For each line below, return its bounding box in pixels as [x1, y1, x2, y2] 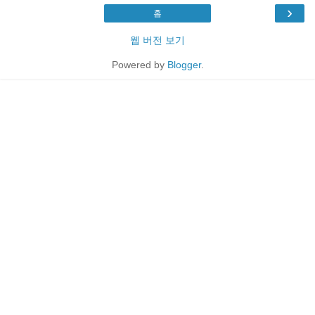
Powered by [111, 58, 167, 70]
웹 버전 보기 [130, 34, 185, 46]
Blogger [167, 58, 201, 70]
